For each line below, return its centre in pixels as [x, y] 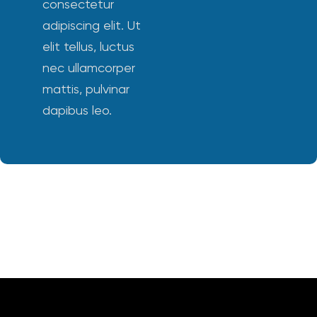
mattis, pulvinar [86, 90]
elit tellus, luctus [88, 47]
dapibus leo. [77, 111]
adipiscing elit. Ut [92, 26]
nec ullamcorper [89, 69]
